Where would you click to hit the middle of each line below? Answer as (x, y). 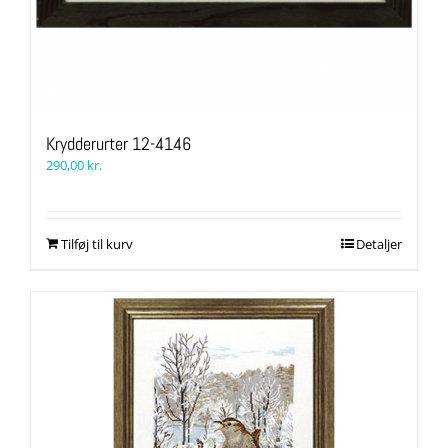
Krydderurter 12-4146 (118, 144)
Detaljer (379, 244)
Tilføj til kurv (97, 244)
